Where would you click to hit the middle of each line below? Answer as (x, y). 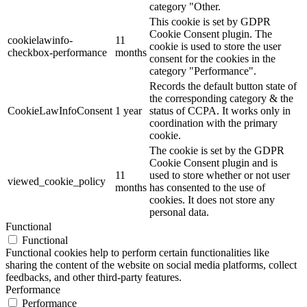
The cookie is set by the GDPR (217, 151)
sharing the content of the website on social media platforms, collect (151, 265)
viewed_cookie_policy (57, 182)
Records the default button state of (223, 86)
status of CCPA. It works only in (220, 111)
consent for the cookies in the (212, 59)
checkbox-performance (57, 53)
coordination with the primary (213, 123)
